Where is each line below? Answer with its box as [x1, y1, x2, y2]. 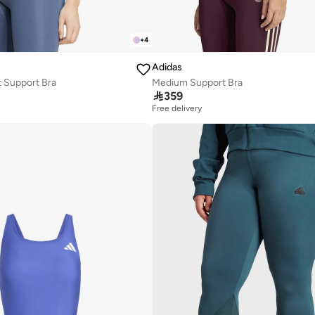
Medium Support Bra [151, 77, 243, 89]
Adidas [151, 61, 182, 74]
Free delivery [151, 103, 202, 114]
